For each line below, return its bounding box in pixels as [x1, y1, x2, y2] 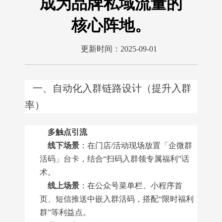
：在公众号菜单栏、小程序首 [79, 181, 182, 190]
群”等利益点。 [40, 208, 91, 217]
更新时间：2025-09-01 [65, 45, 157, 53]
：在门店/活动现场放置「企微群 [79, 141, 192, 150]
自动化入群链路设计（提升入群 [53, 82, 191, 94]
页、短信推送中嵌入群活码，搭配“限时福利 [40, 195, 194, 203]
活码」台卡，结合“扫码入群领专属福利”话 [40, 155, 189, 163]
